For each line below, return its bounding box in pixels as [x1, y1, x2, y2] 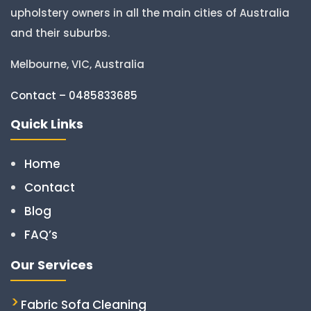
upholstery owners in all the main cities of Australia [10, 6, 289, 21]
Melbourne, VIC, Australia [10, 57, 144, 72]
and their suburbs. [10, 26, 110, 41]
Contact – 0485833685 [10, 88, 137, 103]
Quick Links [10, 115, 83, 133]
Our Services [10, 256, 93, 274]
